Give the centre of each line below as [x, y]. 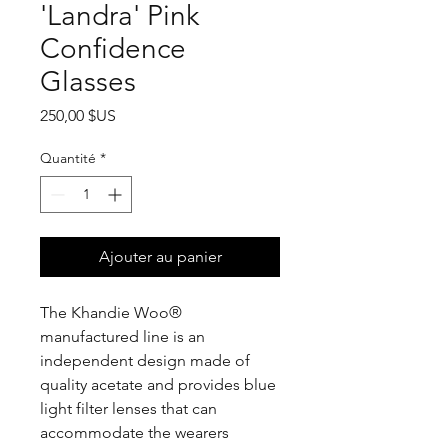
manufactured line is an [122, 337]
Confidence [113, 49]
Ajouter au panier [160, 257]
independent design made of [145, 361]
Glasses [88, 82]
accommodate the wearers [134, 433]
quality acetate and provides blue [158, 385]
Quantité [68, 158]
